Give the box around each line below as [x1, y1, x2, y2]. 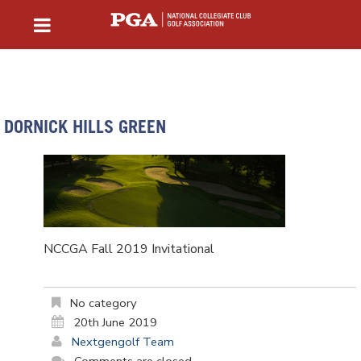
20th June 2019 [73, 314, 157, 331]
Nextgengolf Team [72, 334, 174, 351]
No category [67, 295, 137, 312]
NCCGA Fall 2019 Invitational [44, 240, 214, 258]
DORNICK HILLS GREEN [4, 120, 166, 138]
